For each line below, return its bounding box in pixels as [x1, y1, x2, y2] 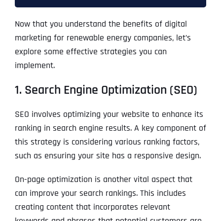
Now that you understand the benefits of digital [14, 18, 187, 30]
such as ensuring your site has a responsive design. [14, 150, 201, 162]
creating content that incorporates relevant [14, 201, 170, 213]
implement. [14, 60, 55, 72]
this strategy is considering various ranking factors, [14, 136, 199, 148]
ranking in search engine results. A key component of [14, 122, 206, 134]
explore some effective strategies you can [14, 46, 167, 58]
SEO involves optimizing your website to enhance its [14, 109, 203, 120]
